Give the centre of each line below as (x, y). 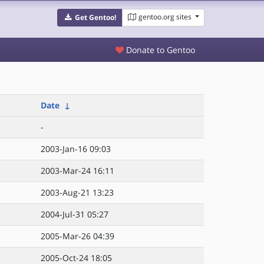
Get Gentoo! (95, 17)
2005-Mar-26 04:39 (77, 236)
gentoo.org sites (165, 17)
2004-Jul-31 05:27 (75, 214)
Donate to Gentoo (159, 50)
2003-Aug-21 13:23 (77, 192)
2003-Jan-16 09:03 (76, 149)
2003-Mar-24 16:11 (77, 171)
